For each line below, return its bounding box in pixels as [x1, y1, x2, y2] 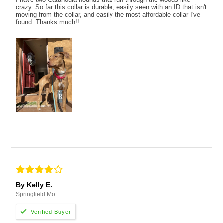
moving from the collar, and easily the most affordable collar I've [16, 10, 201, 18]
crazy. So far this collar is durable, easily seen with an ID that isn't [16, 3, 207, 11]
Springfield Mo [16, 191, 56, 198]
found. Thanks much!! [16, 18, 80, 26]
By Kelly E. [16, 181, 53, 189]
